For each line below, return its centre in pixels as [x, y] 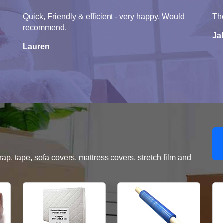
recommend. [45, 28]
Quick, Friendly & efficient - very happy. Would [104, 17]
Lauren [36, 47]
